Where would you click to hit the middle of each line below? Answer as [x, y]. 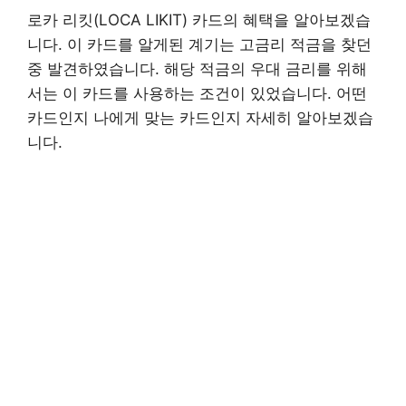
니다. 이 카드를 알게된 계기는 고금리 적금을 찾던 [199, 45]
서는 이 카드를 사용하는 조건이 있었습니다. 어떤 [197, 94]
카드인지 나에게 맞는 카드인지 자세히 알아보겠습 [200, 118]
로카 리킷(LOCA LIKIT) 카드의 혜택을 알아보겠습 [199, 20]
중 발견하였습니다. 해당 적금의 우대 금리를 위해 [197, 69]
